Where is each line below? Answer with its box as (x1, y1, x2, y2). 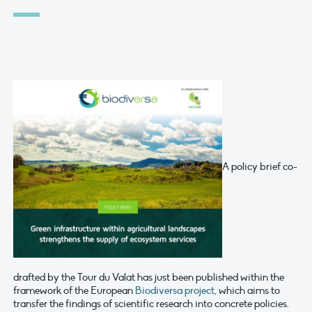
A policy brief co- (222, 160, 297, 173)
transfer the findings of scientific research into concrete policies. (13, 297, 289, 311)
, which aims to (214, 284, 280, 297)
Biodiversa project (135, 284, 214, 297)
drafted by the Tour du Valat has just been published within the (13, 271, 284, 284)
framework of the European (13, 284, 135, 297)
